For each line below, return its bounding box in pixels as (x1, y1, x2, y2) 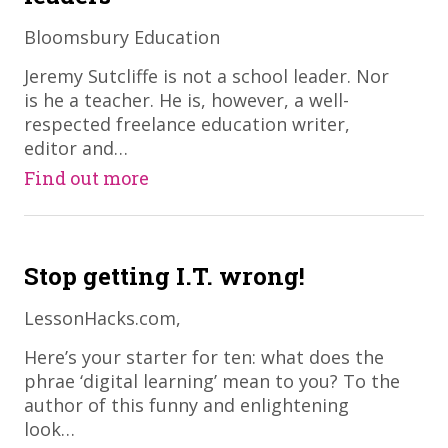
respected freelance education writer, (23, 112, 350, 136)
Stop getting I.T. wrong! (23, 260, 305, 292)
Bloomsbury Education (23, 25, 220, 49)
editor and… (23, 136, 128, 160)
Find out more (23, 166, 149, 190)
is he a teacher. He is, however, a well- (23, 88, 349, 112)
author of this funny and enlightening (23, 393, 349, 417)
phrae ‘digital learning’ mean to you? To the (23, 369, 400, 393)
